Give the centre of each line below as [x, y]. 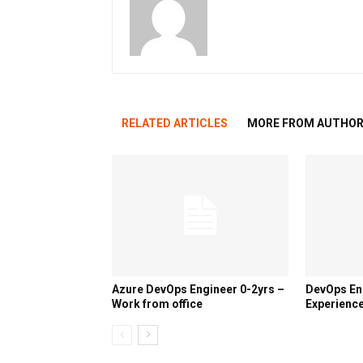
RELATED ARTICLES [175, 123]
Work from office [157, 304]
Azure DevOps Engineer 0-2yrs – [198, 289]
